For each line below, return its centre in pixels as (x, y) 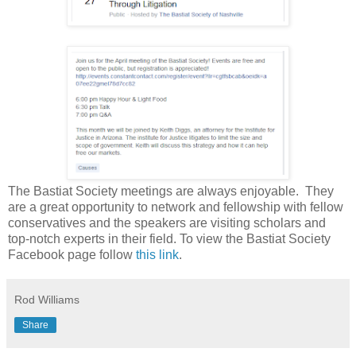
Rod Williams (47, 299)
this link (157, 254)
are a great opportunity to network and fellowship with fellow (176, 207)
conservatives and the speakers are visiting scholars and (167, 222)
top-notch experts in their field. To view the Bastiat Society (169, 238)
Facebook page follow (72, 254)
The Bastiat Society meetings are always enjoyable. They (171, 191)
